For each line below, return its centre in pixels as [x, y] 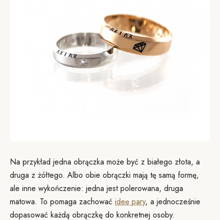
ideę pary [130, 202]
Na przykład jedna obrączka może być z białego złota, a [105, 162]
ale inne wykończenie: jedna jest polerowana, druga [96, 188]
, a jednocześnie [173, 202]
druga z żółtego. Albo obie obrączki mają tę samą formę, [104, 175]
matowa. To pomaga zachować [62, 202]
